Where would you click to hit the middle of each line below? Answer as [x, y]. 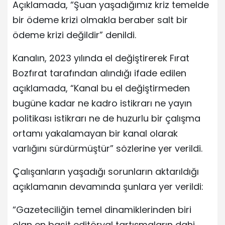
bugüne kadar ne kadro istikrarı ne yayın [102, 103]
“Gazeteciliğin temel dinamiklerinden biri [102, 209]
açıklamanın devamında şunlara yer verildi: [108, 186]
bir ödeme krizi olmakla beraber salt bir [100, 20]
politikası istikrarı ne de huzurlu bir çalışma [106, 118]
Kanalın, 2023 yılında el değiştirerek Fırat [101, 58]
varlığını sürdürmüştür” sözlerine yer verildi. [107, 148]
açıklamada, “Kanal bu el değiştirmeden [101, 88]
